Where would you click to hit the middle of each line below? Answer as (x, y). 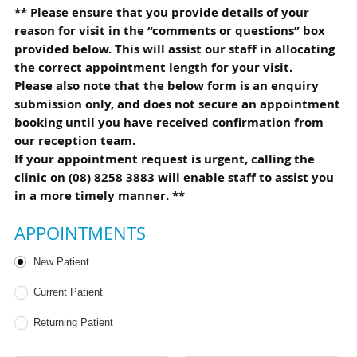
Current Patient (69, 292)
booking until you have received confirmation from (169, 123)
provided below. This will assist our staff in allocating (174, 49)
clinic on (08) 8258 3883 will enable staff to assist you (174, 178)
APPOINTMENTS (80, 233)
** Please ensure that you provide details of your (161, 13)
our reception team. (75, 141)
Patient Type (49, 261)
